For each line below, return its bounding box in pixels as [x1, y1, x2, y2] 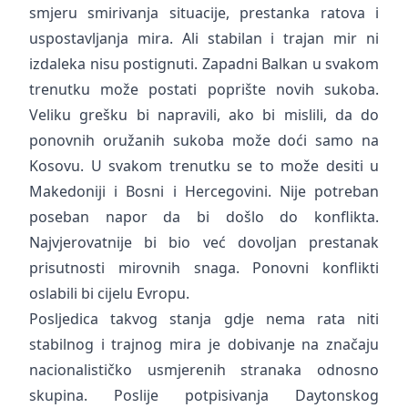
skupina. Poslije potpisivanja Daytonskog [29, 385, 379, 405]
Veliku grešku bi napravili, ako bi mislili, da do [29, 105, 379, 125]
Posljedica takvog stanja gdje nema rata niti [29, 309, 379, 329]
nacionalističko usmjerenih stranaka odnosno [29, 360, 379, 380]
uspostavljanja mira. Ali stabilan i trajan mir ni [29, 28, 379, 48]
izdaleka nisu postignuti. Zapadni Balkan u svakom [29, 54, 379, 74]
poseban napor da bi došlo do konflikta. [29, 207, 379, 227]
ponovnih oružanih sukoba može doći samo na [29, 130, 379, 150]
